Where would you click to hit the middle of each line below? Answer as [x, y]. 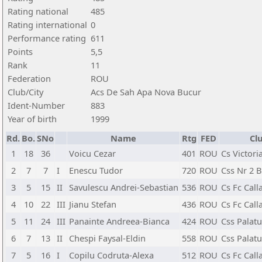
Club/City [25, 92]
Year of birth [32, 119]
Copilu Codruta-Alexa [111, 255]
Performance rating [47, 38]
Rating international [47, 25]
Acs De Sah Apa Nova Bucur [146, 92]
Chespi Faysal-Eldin [107, 238]
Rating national [38, 11]
